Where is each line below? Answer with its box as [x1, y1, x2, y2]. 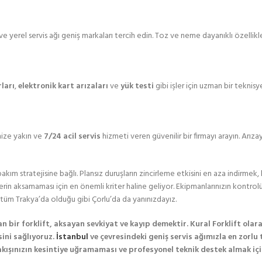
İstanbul [56, 230, 88, 244]
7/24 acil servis [44, 130, 101, 143]
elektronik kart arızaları [18, 80, 108, 93]
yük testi [120, 80, 154, 93]
